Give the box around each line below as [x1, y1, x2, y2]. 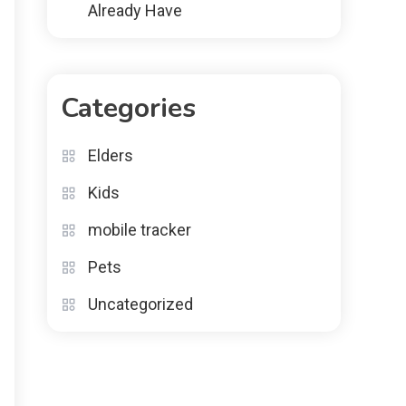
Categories [61, 89, 196, 127]
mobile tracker [88, 219, 191, 239]
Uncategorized [88, 294, 193, 314]
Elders [88, 145, 133, 165]
